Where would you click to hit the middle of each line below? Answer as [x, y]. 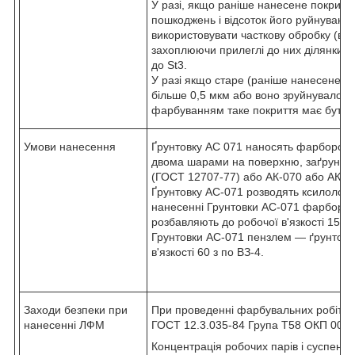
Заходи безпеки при [76, 309]
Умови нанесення [70, 146]
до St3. [169, 65]
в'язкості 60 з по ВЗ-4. [208, 252]
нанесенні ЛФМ [64, 324]
